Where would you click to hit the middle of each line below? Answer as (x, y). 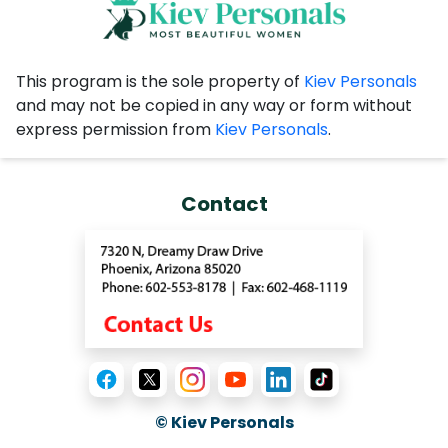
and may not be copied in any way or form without (214, 106)
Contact (224, 204)
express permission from (115, 130)
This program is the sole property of (160, 82)
